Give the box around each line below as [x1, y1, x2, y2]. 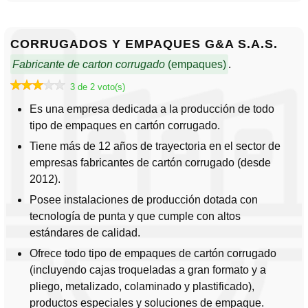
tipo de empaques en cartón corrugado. [30, 120, 220, 132]
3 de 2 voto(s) [70, 82, 125, 93]
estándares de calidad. [30, 227, 140, 239]
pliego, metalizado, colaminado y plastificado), [30, 280, 254, 293]
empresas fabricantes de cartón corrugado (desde [30, 157, 271, 169]
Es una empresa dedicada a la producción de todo [30, 103, 274, 115]
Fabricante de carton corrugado [12, 58, 165, 71]
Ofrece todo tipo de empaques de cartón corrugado [30, 247, 276, 260]
